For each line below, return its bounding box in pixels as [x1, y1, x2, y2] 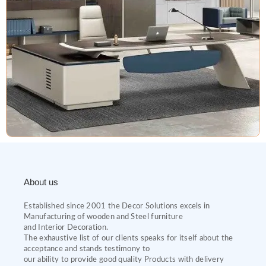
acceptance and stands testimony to [24, 245, 150, 254]
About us [24, 176, 58, 187]
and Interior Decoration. [24, 224, 109, 232]
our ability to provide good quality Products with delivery [24, 256, 224, 264]
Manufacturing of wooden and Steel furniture [24, 213, 183, 221]
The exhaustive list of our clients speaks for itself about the [24, 235, 233, 243]
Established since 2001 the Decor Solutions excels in [24, 202, 210, 211]
